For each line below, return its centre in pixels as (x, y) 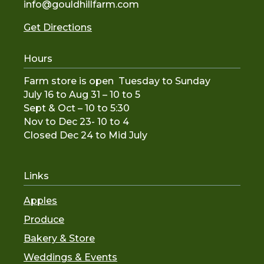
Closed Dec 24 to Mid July (85, 135)
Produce (44, 219)
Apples (40, 200)
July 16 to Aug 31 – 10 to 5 (83, 94)
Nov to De (48, 121)
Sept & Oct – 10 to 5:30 (77, 108)
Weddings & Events (70, 257)
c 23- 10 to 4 (100, 121)
